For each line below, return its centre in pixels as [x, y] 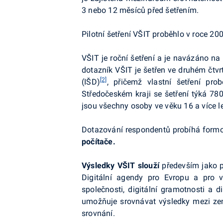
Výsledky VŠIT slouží [121, 166]
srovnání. [98, 213]
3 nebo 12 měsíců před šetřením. [140, 10]
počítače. [99, 142]
